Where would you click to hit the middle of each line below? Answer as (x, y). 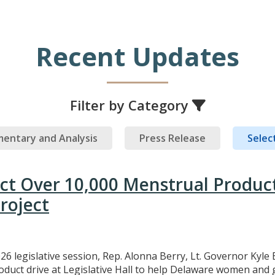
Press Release (172, 138)
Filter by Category (131, 105)
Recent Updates (137, 56)
